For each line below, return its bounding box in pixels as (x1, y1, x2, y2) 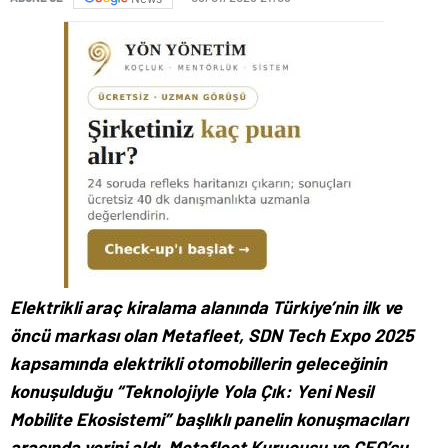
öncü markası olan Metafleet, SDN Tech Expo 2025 (10, 324, 414, 347)
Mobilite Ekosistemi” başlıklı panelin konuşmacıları (10, 408, 408, 431)
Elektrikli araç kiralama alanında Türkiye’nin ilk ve (10, 296, 402, 319)
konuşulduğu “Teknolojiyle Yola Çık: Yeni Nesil (10, 380, 373, 403)
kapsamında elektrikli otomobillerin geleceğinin (10, 352, 387, 375)
